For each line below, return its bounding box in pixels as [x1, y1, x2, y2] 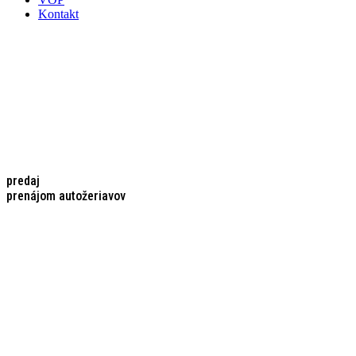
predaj [6, 172, 40, 188]
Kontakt [38, 6, 79, 21]
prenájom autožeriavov [6, 188, 126, 203]
